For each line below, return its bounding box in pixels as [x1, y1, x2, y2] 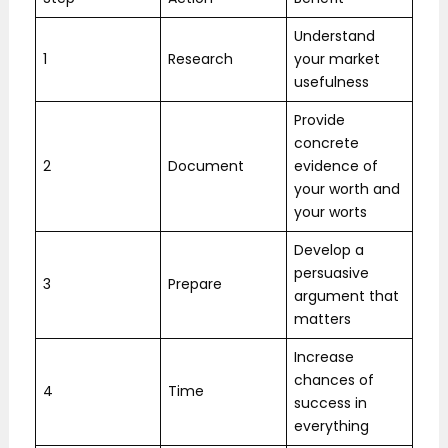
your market [294, 49, 380, 70]
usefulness [294, 72, 369, 93]
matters [294, 309, 351, 330]
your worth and [294, 179, 400, 200]
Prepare [168, 274, 222, 295]
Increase [294, 347, 354, 368]
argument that [294, 286, 399, 307]
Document [168, 156, 244, 177]
